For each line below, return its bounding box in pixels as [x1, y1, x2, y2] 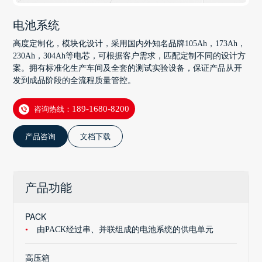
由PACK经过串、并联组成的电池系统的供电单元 [37, 225, 214, 234]
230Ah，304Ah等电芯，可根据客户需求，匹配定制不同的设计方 [13, 51, 246, 61]
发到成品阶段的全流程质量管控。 [13, 76, 136, 85]
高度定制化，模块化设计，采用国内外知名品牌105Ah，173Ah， [13, 39, 246, 49]
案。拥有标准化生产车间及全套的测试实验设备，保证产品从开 [13, 64, 243, 73]
